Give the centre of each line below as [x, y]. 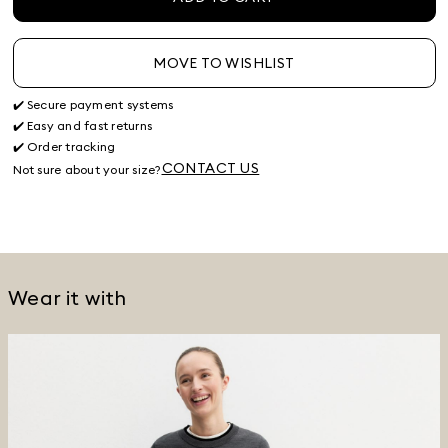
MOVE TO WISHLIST [224, 62]
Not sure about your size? [87, 169]
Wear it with [67, 297]
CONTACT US [210, 167]
